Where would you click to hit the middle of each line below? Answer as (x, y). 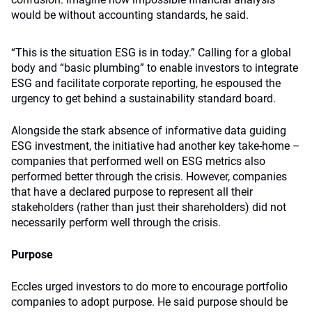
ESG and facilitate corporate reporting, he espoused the (146, 83)
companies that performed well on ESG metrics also (138, 161)
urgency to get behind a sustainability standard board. (143, 99)
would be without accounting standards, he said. (130, 15)
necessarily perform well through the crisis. (116, 223)
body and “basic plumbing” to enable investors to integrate (155, 68)
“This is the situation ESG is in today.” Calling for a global (151, 53)
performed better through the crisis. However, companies (149, 177)
